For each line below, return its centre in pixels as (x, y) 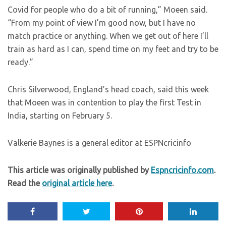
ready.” (20, 62)
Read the (25, 183)
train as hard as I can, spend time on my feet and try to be (113, 49)
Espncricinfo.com (182, 170)
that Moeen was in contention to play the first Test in (104, 103)
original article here (77, 183)
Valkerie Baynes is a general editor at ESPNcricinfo (99, 143)
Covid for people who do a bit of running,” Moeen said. (107, 10)
